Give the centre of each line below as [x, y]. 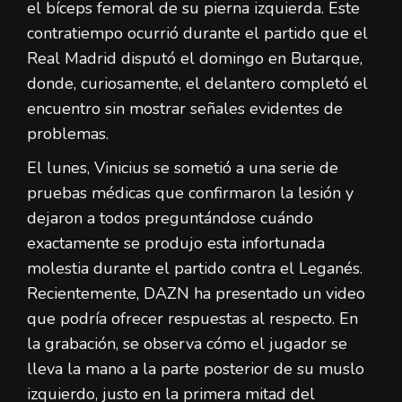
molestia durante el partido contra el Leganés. [195, 269]
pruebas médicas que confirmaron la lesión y [190, 193]
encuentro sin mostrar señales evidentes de [185, 109]
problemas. [68, 134]
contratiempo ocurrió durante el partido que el [197, 34]
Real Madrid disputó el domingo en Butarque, [195, 59]
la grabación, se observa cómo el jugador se [187, 344]
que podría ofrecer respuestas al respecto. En [192, 319]
